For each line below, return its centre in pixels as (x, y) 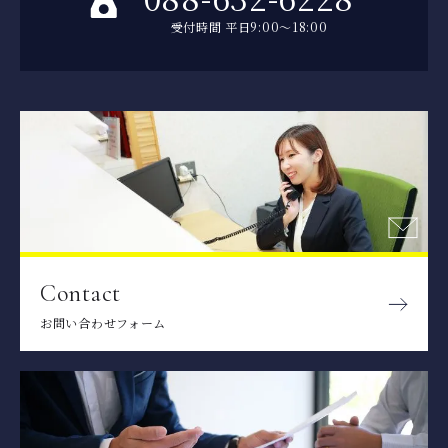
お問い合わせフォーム (103, 322)
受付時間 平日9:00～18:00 (249, 26)
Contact (80, 293)
